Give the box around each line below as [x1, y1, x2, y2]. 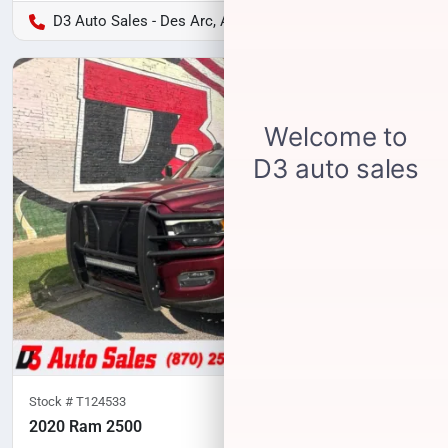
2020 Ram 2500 [29, 416, 142, 436]
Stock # [29, 393, 76, 409]
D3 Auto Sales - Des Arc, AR [53, 12, 239, 30]
